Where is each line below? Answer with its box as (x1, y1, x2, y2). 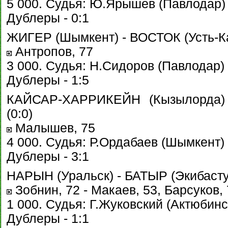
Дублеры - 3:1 (7, 150, 89, 163)
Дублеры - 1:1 (7, 212, 89, 225)
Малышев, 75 (12, 121, 95, 135)
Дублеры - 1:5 (7, 73, 89, 87)
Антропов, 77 (12, 45, 93, 59)
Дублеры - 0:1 (7, 11, 89, 25)
